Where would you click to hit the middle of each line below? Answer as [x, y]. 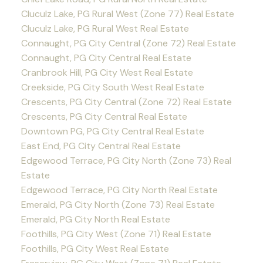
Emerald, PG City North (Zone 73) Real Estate [118, 205]
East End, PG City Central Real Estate [101, 146]
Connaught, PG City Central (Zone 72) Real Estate [128, 43]
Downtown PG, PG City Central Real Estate [112, 131]
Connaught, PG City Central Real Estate [106, 58]
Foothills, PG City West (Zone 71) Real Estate [116, 234]
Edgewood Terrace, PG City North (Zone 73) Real [126, 161]
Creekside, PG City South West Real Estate [112, 87]
